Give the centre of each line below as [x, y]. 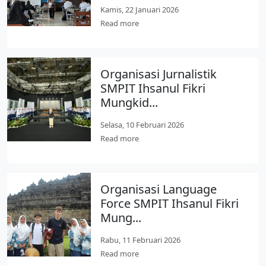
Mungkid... [129, 102]
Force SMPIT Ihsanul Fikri [170, 203]
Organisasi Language [159, 189]
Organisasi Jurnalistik [159, 74]
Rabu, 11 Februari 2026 [141, 240]
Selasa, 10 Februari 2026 [142, 125]
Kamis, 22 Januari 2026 [140, 9]
